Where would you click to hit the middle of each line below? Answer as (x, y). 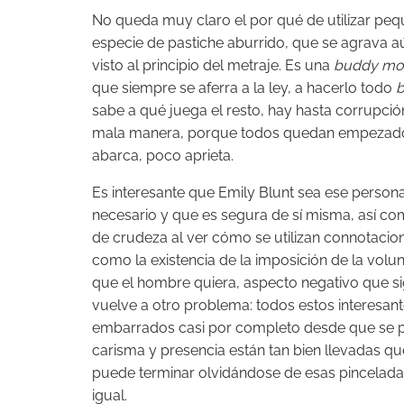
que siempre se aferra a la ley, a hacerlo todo (244, 87)
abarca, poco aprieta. (163, 155)
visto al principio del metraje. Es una (213, 65)
